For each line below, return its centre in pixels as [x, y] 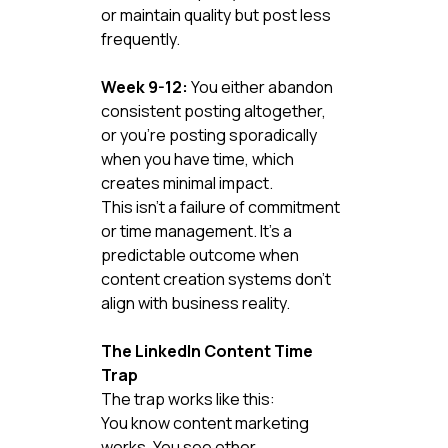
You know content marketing [206, 422]
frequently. [140, 38]
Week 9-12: [144, 86]
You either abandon [261, 86]
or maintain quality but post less [217, 14]
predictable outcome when [201, 254]
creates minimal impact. [186, 182]
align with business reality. [195, 302]
